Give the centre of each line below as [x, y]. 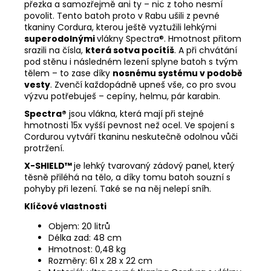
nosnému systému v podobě [178, 73]
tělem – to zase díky [68, 73]
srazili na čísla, [55, 50]
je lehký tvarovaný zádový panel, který [154, 165]
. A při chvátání [206, 50]
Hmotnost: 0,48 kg [87, 249]
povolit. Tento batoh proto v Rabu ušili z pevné [122, 15]
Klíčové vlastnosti [65, 206]
